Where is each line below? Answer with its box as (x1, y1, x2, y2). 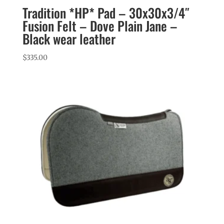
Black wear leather (22, 28, 115, 48)
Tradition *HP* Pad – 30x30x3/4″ (22, 2, 189, 22)
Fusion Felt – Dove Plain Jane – (22, 15, 177, 35)
